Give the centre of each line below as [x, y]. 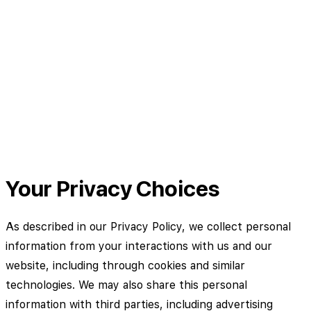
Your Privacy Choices [112, 189]
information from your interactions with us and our [139, 246]
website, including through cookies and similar [125, 265]
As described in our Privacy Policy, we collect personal [148, 226]
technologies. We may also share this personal [126, 285]
